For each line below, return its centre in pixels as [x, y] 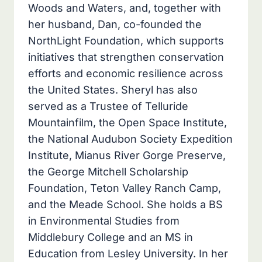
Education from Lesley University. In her [128, 254]
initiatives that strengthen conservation [126, 57]
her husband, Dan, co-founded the [115, 25]
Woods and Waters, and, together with [125, 8]
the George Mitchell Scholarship [108, 172]
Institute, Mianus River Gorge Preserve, [127, 156]
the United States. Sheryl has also [113, 90]
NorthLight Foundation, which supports [126, 41]
